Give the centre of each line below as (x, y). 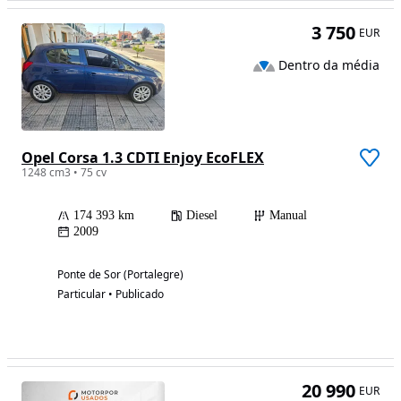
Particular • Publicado (111, 294)
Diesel (202, 215)
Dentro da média (329, 65)
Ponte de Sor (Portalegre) (120, 274)
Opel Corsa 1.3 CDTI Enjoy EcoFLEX (143, 157)
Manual (288, 215)
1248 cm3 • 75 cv (64, 172)
